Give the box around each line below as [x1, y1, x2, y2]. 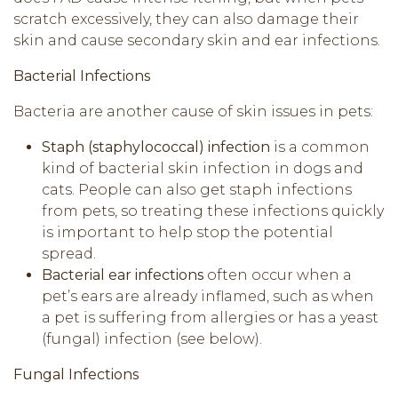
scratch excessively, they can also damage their [13, 10, 359, 28]
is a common [270, 138, 370, 155]
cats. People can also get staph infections [42, 180, 352, 198]
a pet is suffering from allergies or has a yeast [42, 308, 378, 326]
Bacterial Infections [13, 67, 150, 84]
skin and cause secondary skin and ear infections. [13, 31, 380, 49]
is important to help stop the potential [42, 223, 333, 241]
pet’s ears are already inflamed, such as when [42, 287, 374, 305]
